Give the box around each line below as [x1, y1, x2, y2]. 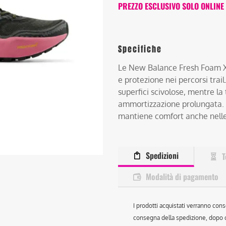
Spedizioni [146, 149, 179, 162]
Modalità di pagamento [146, 171, 219, 183]
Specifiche [118, 42, 162, 55]
